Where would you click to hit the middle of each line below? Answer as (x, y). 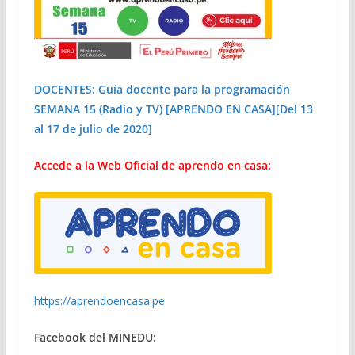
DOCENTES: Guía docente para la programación (162, 89)
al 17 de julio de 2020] (93, 128)
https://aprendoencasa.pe (99, 300)
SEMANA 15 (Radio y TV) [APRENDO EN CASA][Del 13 (173, 109)
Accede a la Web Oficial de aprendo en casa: (152, 165)
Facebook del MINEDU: (95, 337)
